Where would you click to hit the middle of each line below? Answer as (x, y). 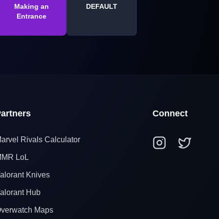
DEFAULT (102, 6)
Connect (170, 113)
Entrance (31, 16)
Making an (31, 6)
